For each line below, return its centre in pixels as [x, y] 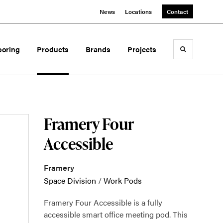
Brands [98, 49]
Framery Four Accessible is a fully [103, 202]
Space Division [70, 180]
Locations [138, 11]
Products [53, 49]
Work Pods [123, 180]
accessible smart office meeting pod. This [116, 214]
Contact [177, 11]
